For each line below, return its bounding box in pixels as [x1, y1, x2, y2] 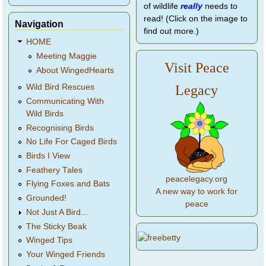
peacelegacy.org [166, 174, 228, 183]
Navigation [15, 18, 64, 29]
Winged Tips [26, 236, 73, 245]
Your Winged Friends [26, 249, 106, 259]
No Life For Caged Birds [26, 137, 118, 147]
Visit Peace [164, 59, 229, 75]
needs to [202, 1, 237, 11]
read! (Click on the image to [144, 14, 248, 23]
